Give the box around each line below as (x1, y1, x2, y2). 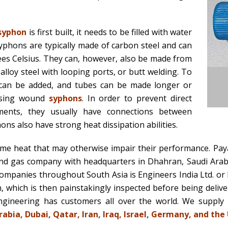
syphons (48, 93, 82, 104)
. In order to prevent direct (81, 93, 192, 104)
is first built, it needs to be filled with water (26, 26, 192, 38)
